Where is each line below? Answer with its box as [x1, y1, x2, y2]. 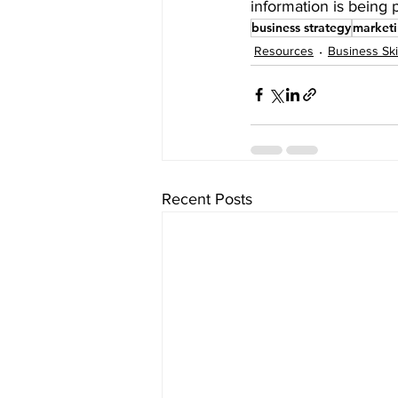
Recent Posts [162, 189, 252, 208]
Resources [254, 44, 314, 59]
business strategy [251, 19, 351, 36]
